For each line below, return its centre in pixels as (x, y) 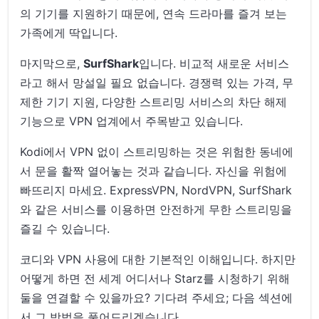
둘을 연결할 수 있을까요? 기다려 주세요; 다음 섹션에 (157, 297)
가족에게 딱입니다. (69, 32)
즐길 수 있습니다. (65, 228)
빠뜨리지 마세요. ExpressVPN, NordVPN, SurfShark (156, 190)
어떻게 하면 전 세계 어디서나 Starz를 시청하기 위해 (155, 278)
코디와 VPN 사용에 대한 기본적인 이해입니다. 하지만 (158, 259)
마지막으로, (52, 63)
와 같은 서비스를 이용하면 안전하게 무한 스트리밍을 (156, 209)
